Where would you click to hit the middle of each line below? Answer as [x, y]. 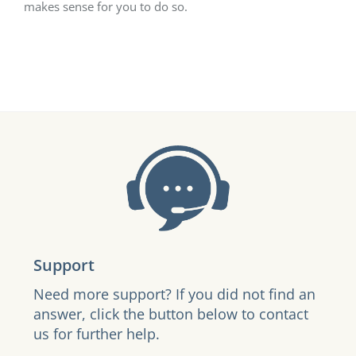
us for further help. [97, 334]
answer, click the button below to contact [171, 314]
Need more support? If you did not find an [175, 294]
